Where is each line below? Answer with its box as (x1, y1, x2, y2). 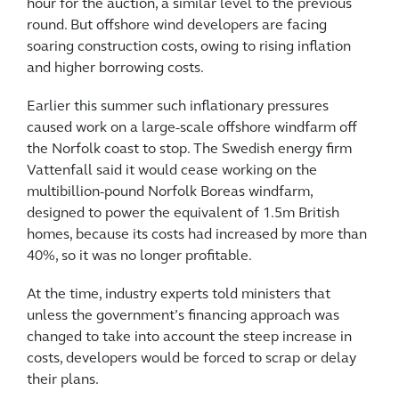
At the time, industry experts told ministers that (27, 288, 330, 303)
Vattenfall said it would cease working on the (27, 164, 317, 179)
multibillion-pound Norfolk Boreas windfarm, (27, 185, 313, 200)
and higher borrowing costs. (27, 61, 204, 77)
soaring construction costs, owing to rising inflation (27, 40, 351, 55)
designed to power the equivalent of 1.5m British (27, 207, 339, 222)
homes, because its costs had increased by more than (27, 228, 367, 243)
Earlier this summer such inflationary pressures (27, 100, 329, 115)
